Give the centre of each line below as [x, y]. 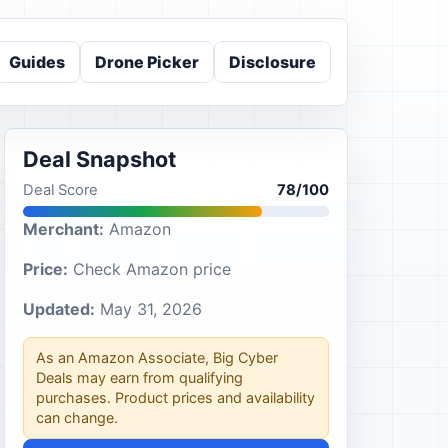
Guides [37, 62]
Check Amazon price [149, 269]
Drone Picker [147, 62]
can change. [76, 417]
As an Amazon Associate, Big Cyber [156, 357]
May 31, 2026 [148, 309]
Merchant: [63, 229]
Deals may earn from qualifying [139, 377]
